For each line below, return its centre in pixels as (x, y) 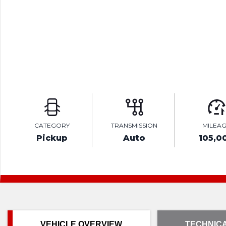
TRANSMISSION (134, 125)
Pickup (52, 138)
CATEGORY (52, 125)
